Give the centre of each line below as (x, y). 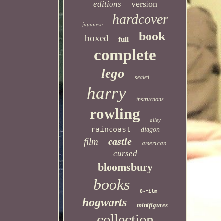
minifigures (152, 205)
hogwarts (105, 202)
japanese (92, 24)
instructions (150, 99)
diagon (150, 129)
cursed (125, 154)
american (154, 143)
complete (125, 55)
